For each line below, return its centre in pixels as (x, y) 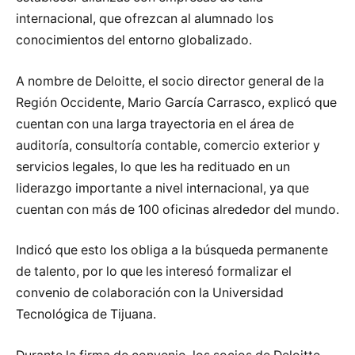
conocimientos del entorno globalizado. (134, 40)
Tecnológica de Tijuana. (86, 315)
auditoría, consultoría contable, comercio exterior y (168, 145)
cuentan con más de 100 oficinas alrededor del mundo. (177, 209)
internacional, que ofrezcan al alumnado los (145, 19)
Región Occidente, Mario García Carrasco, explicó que (176, 102)
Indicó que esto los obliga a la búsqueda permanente (172, 250)
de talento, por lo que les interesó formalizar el (154, 272)
